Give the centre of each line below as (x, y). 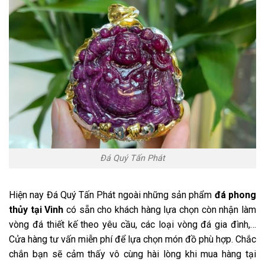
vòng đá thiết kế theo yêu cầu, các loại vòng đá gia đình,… (132, 225)
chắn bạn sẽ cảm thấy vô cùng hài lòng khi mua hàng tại (132, 254)
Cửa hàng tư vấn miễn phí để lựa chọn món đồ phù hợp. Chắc (132, 240)
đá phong (235, 195)
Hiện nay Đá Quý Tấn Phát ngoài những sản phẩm (112, 195)
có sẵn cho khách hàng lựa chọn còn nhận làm (161, 210)
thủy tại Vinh (38, 210)
